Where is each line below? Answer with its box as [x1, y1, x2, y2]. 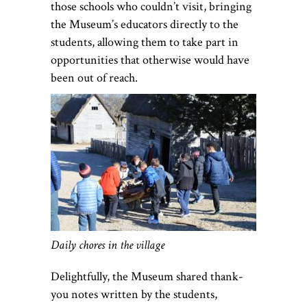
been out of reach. [51, 69, 138, 86]
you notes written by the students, [51, 286, 217, 302]
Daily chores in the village [51, 236, 164, 253]
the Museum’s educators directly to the [51, 16, 238, 32]
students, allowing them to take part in [51, 34, 238, 50]
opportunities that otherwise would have [51, 51, 249, 68]
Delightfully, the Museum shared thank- [51, 268, 243, 284]
